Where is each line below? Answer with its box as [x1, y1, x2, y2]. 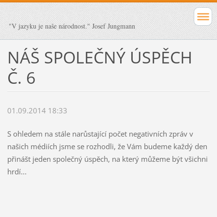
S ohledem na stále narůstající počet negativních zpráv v [7, 129, 193, 139]
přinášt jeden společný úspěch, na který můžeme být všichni [7, 154, 208, 164]
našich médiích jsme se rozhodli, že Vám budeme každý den [7, 141, 207, 152]
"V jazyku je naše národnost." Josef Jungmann [9, 21, 135, 31]
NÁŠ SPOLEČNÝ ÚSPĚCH [7, 46, 192, 68]
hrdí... [7, 167, 27, 177]
